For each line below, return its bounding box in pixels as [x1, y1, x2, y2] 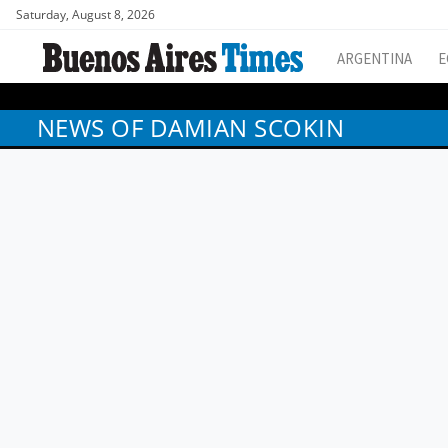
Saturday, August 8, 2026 [16, 6, 155, 23]
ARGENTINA [337, 49, 412, 69]
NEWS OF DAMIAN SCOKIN [37, 111, 345, 145]
